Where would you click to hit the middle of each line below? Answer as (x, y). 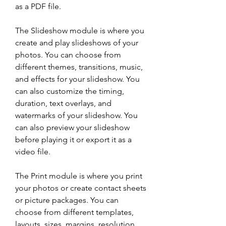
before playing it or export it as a (73, 139)
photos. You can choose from (68, 55)
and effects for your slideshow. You (77, 79)
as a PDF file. (38, 6)
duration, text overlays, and (63, 103)
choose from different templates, (74, 212)
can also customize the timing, (70, 91)
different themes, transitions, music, (79, 67)
